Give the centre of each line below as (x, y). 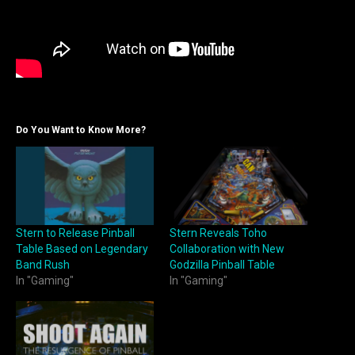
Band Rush (43, 265)
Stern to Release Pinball (75, 233)
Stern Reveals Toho (218, 233)
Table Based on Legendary (82, 249)
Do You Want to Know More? (81, 130)
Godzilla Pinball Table (222, 265)
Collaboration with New (227, 249)
